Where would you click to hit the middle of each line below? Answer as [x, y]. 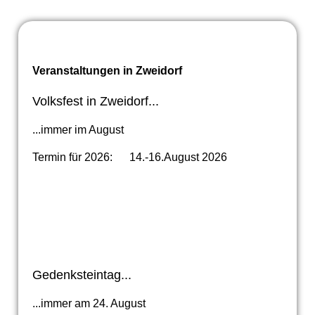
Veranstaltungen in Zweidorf [107, 71]
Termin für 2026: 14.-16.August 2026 [129, 157]
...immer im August [78, 130]
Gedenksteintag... [82, 275]
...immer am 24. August [89, 303]
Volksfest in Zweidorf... [95, 101]
